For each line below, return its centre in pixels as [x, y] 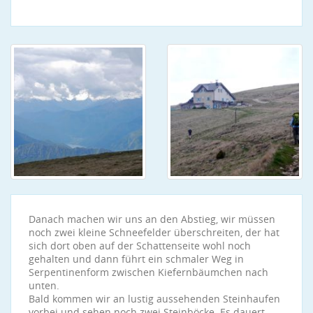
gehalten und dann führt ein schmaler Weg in [136, 259]
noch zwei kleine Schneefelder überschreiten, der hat [154, 232]
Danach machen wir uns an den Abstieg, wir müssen [152, 219]
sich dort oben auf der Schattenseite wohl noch [140, 246]
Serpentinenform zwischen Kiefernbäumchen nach [148, 272]
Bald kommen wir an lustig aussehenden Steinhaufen [154, 299]
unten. [44, 285]
